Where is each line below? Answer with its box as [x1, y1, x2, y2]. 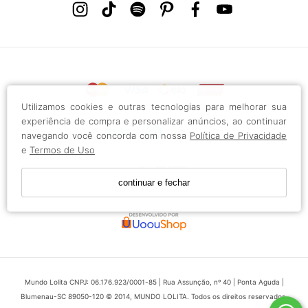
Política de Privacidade [190, 130, 287, 141]
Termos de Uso [30, 144, 95, 155]
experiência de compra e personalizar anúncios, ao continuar [21, 115, 287, 126]
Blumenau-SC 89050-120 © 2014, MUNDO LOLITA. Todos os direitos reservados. [21, 291, 287, 300]
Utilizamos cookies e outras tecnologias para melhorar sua [21, 101, 287, 112]
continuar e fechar [118, 177, 190, 188]
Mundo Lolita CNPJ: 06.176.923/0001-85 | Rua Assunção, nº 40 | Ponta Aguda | [24, 277, 284, 286]
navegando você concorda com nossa [21, 130, 190, 141]
